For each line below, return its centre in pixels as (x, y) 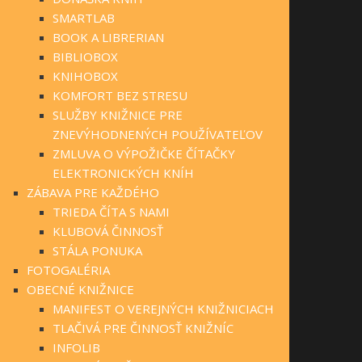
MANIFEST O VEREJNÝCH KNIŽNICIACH (163, 309)
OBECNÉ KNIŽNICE (80, 290)
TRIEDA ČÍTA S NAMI (111, 212)
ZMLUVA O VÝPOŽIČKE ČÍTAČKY (144, 154)
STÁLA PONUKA (97, 251)
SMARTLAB (84, 18)
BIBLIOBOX (85, 57)
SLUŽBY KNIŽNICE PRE (118, 115)
